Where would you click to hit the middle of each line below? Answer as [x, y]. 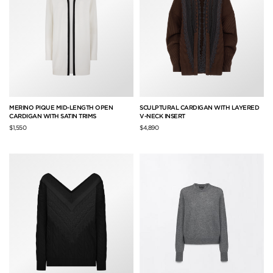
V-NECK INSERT [162, 116]
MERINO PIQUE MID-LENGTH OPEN [61, 108]
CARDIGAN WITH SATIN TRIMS [53, 116]
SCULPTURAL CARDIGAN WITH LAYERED [199, 108]
